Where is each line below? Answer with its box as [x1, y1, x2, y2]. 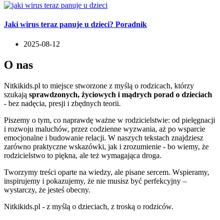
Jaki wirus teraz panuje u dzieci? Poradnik [4, 20, 147, 29]
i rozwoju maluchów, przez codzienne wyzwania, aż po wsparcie [4, 124, 205, 133]
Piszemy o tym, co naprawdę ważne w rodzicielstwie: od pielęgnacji [4, 115, 215, 124]
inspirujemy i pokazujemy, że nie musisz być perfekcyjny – [4, 176, 187, 185]
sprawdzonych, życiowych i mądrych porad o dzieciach [29, 90, 212, 99]
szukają [4, 90, 29, 99]
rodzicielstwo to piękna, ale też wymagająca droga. [4, 151, 162, 160]
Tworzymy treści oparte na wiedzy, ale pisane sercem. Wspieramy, [4, 167, 209, 176]
